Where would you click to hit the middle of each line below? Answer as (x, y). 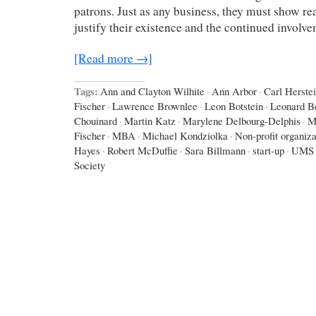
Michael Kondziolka (185, 136)
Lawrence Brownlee (155, 106)
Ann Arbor (234, 91)
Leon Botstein (234, 106)
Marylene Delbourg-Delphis (242, 121)
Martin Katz (150, 121)
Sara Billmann (215, 151)
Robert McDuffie (142, 151)
